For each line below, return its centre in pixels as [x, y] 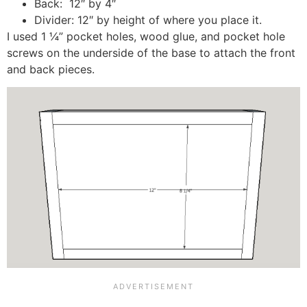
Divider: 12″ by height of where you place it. [148, 20]
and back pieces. [51, 70]
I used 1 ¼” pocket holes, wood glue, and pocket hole [146, 37]
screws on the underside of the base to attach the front [151, 53]
